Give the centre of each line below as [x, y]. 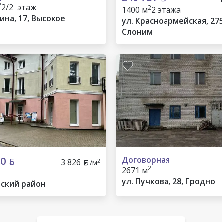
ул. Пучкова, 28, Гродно [168, 181]
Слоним [137, 32]
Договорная [146, 160]
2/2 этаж [19, 7]
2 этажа [166, 10]
